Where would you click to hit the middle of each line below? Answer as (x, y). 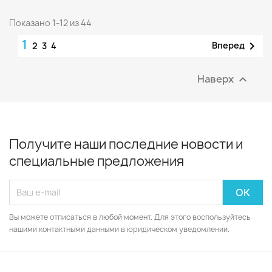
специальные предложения (97, 161)
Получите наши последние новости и (126, 144)
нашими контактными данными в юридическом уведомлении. (119, 229)
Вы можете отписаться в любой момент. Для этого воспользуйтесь (130, 217)
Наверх (216, 78)
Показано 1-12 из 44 (50, 22)
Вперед (228, 45)
